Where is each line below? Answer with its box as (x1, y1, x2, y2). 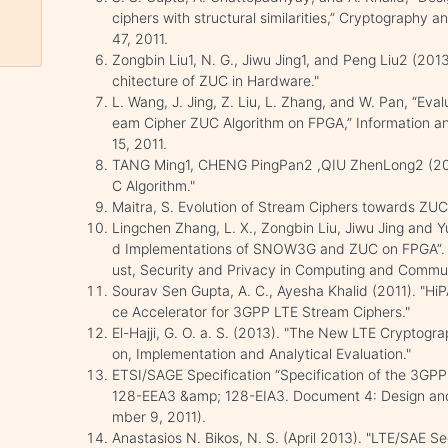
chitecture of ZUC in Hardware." (112, 72, 320, 89)
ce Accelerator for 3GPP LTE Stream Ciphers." (112, 303, 411, 320)
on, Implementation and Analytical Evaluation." (112, 345, 412, 362)
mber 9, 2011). (112, 408, 207, 425)
